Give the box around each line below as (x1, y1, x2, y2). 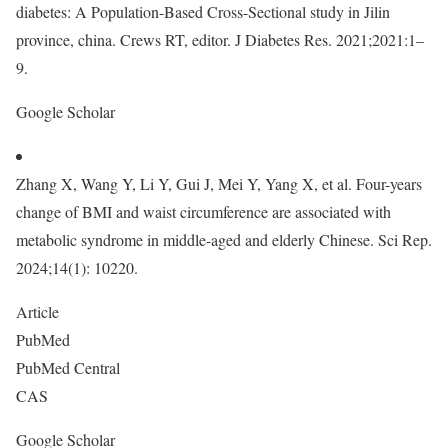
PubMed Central (16, 357, 125, 378)
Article (16, 301, 64, 322)
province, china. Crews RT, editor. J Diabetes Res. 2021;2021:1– (16, 29, 424, 50)
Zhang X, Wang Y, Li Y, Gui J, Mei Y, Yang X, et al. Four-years (16, 173, 422, 194)
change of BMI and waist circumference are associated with (16, 201, 391, 222)
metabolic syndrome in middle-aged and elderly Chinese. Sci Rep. (16, 229, 432, 250)
